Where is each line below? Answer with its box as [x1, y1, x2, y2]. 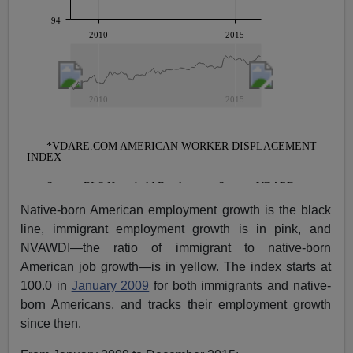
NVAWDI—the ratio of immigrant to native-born [20, 240, 331, 255]
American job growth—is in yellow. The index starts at [20, 259, 331, 273]
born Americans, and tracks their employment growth [20, 297, 331, 311]
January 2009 [71, 278, 150, 292]
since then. [20, 316, 82, 330]
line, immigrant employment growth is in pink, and [20, 221, 331, 236]
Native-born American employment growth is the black [20, 203, 331, 217]
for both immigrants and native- [149, 278, 331, 292]
